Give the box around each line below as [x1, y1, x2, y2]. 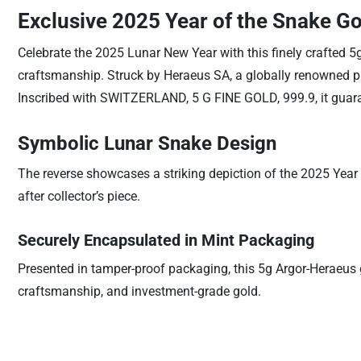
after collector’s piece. [17, 189, 140, 204]
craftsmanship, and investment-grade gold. [17, 284, 261, 299]
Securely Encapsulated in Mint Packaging [17, 230, 314, 250]
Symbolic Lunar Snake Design [17, 132, 276, 155]
